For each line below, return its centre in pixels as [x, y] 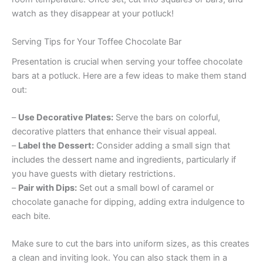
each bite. [31, 216]
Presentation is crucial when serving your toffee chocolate [127, 61]
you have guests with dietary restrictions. [94, 174]
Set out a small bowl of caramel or [145, 188]
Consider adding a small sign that [162, 146]
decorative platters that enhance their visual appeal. [114, 132]
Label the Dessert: [56, 146]
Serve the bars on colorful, [167, 118]
